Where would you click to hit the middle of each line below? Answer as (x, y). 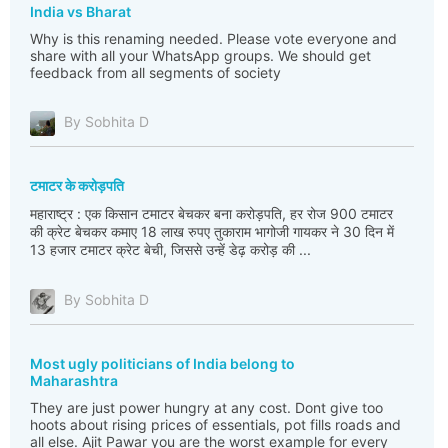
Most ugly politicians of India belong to (162, 363)
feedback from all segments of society (155, 72)
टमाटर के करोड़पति (77, 185)
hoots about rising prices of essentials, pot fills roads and (215, 424)
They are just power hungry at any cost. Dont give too (206, 407)
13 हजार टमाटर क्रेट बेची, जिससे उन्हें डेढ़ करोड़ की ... (170, 249)
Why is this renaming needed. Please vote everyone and (213, 38)
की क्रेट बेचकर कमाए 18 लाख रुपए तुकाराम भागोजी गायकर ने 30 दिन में (212, 231)
